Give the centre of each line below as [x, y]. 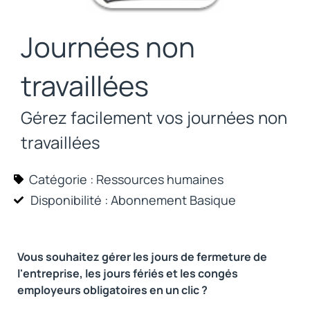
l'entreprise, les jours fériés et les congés [128, 273]
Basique [213, 200]
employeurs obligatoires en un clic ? [112, 290]
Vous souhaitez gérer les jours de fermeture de [142, 257]
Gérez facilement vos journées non [154, 117]
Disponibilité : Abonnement [109, 200]
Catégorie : [61, 179]
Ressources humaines [160, 179]
